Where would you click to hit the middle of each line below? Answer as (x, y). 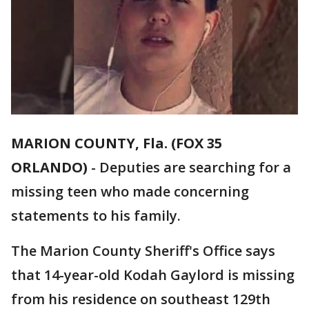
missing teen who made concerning (130, 192)
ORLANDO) (49, 168)
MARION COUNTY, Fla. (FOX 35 (117, 143)
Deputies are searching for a (195, 168)
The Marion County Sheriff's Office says (143, 251)
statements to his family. (98, 216)
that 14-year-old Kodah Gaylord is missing (153, 275)
